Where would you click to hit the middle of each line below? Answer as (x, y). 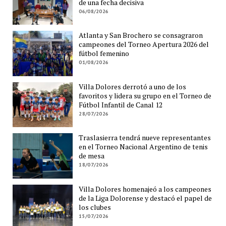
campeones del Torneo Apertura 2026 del (144, 44)
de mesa (92, 156)
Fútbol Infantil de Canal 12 (121, 104)
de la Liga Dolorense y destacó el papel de (146, 198)
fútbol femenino (104, 53)
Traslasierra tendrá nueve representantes (145, 138)
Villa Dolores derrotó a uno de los (133, 86)
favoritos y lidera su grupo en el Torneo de (145, 95)
